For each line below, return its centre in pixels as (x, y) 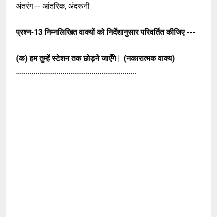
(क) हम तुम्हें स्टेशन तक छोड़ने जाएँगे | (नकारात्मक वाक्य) (96, 59)
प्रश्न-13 (31, 32)
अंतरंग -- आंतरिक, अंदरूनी (54, 6)
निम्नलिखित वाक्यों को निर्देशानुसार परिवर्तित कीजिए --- (121, 32)
